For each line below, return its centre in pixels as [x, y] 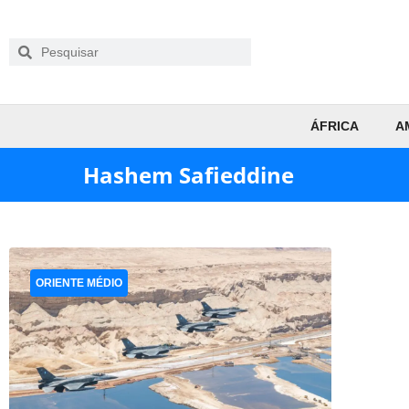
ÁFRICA [334, 126]
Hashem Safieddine [189, 175]
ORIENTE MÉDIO [79, 283]
